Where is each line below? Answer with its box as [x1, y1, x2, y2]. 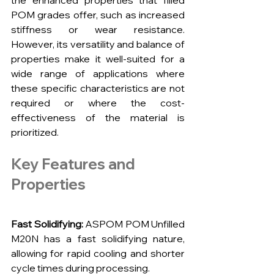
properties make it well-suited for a [11, 53, 185, 65]
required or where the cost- [11, 97, 185, 109]
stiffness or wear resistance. [11, 23, 185, 36]
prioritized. [11, 126, 59, 139]
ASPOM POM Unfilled [83, 218, 185, 231]
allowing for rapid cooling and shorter [11, 247, 185, 260]
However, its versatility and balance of [11, 38, 185, 51]
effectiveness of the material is [11, 111, 185, 124]
